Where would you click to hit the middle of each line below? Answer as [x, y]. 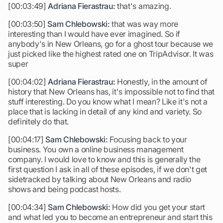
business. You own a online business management [96, 149]
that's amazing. [143, 6]
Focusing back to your [147, 139]
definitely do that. [38, 121]
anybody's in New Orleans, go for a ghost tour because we [111, 44]
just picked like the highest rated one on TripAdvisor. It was [111, 54]
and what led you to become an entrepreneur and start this [110, 217]
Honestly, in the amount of [161, 82]
